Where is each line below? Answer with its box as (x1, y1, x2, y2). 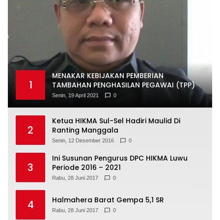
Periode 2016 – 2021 (52, 162, 121, 172)
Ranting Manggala (52, 125, 118, 135)
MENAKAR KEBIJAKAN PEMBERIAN (52, 70, 164, 81)
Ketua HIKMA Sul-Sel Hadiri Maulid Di (52, 115, 180, 126)
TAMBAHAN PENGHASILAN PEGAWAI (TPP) (52, 80, 195, 90)
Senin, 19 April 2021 (52, 92, 99, 98)
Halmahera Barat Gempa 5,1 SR (52, 195, 164, 205)
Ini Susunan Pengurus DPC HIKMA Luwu (52, 153, 188, 163)
